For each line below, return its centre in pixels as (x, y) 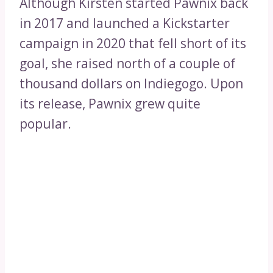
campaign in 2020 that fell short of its (133, 44)
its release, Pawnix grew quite (110, 104)
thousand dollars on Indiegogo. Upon (131, 84)
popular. (45, 124)
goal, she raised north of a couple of (127, 64)
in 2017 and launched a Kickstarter (125, 23)
